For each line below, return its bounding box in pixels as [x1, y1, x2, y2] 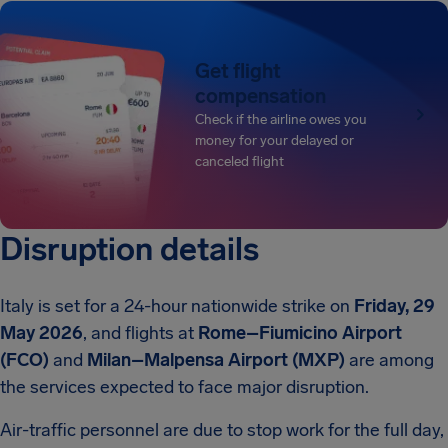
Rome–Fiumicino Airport [198, 322, 402, 344]
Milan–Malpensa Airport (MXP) [87, 349, 345, 371]
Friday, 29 [354, 295, 435, 317]
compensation [195, 83, 327, 108]
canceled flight [195, 152, 285, 170]
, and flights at [83, 322, 198, 344]
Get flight [195, 58, 282, 83]
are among [345, 349, 434, 371]
